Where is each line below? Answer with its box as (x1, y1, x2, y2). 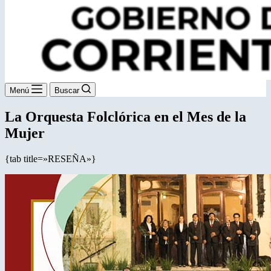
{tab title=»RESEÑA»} (5, 153, 96, 164)
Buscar (54, 86, 79, 95)
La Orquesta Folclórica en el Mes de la (5, 108, 246, 125)
